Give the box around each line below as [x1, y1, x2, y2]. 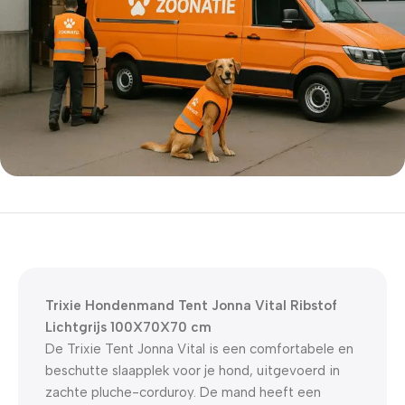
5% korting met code [27, 205, 157, 222]
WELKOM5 [27, 224, 120, 250]
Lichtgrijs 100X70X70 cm [45, 318, 212, 335]
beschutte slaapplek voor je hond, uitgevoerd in [45, 362, 340, 379]
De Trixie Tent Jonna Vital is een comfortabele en [45, 340, 353, 357]
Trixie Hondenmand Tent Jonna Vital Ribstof [45, 297, 337, 314]
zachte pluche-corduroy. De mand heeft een [45, 383, 321, 400]
